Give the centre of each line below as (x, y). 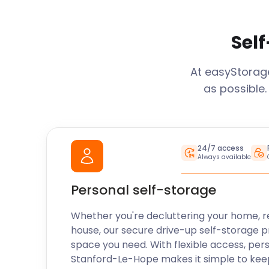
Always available (224, 157)
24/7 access (220, 148)
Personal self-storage (144, 190)
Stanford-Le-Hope (115, 259)
